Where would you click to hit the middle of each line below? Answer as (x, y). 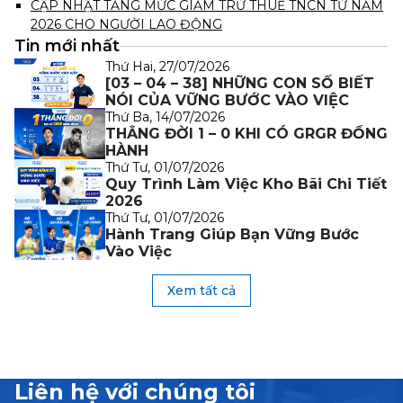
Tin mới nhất (67, 45)
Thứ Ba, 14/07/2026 (165, 116)
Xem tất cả (201, 290)
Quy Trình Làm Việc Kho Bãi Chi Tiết (246, 184)
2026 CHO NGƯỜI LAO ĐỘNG (126, 24)
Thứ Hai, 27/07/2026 (167, 66)
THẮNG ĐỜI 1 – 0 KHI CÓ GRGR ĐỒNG (246, 133)
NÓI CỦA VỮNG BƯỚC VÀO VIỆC (227, 100)
